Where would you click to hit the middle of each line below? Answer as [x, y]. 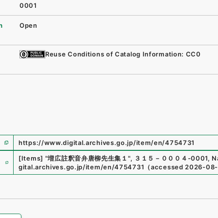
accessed [167, 167]
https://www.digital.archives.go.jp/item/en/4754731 [107, 142]
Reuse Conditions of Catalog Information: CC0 [123, 54]
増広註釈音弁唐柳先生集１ [88, 158]
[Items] [31, 158]
